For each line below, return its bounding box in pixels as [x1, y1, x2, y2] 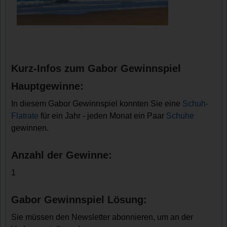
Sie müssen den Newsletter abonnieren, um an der [11, 213, 194, 221]
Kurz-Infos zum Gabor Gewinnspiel [11, 63, 181, 74]
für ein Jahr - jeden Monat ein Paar [39, 111, 167, 120]
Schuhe [166, 111, 195, 120]
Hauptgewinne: [11, 81, 84, 92]
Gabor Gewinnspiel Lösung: [11, 194, 147, 205]
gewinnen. [11, 124, 49, 132]
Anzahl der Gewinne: [11, 149, 112, 161]
